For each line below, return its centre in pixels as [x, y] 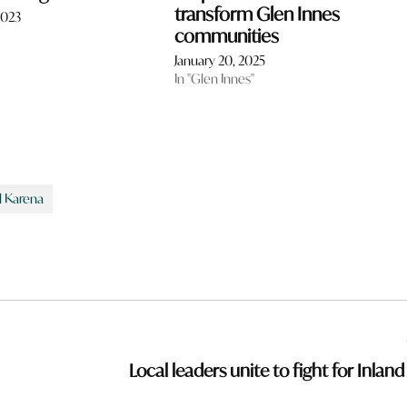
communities [226, 36]
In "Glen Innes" [214, 79]
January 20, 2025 [219, 61]
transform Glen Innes [257, 15]
